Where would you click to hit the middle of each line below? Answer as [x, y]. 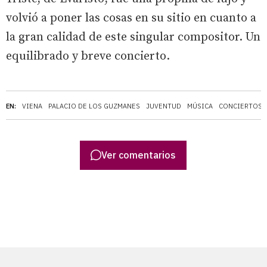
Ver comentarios [139, 155]
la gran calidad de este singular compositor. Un [133, 38]
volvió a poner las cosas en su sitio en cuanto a [131, 18]
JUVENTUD [164, 106]
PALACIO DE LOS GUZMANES [94, 106]
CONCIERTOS [240, 106]
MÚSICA [200, 106]
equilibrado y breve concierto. [88, 57]
